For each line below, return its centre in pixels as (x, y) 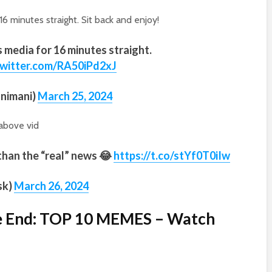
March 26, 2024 (51, 186)
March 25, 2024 (75, 96)
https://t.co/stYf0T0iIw (172, 155)
